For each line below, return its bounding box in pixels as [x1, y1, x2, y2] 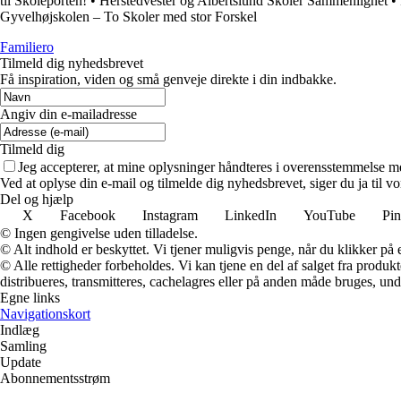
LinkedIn [225, 207, 277, 223]
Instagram [142, 207, 198, 223]
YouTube [303, 207, 355, 223]
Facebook [60, 207, 115, 223]
